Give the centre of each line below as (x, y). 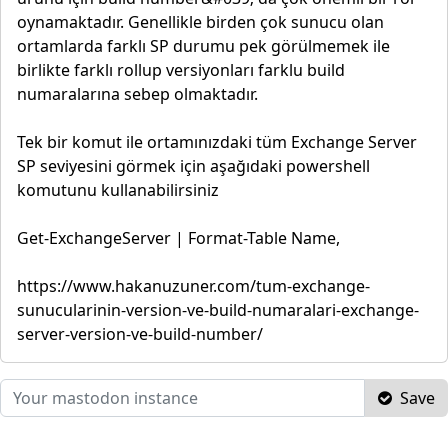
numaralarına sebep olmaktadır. (137, 93)
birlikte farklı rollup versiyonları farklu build (181, 69)
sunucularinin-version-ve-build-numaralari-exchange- (218, 309)
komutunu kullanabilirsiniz (118, 189)
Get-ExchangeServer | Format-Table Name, (178, 237)
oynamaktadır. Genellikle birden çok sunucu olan (200, 21)
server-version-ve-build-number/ (140, 333)
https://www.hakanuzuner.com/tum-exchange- (193, 285)
